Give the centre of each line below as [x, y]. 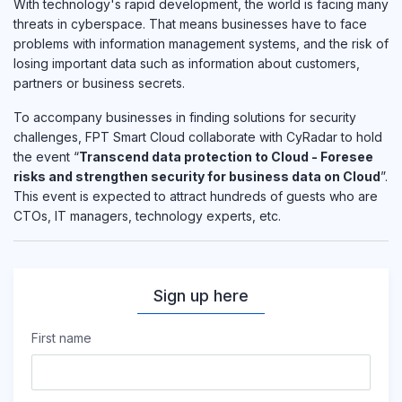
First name [61, 337]
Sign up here [201, 295]
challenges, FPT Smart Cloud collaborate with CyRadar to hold [198, 136]
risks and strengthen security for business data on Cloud [197, 176]
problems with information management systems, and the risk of [201, 43]
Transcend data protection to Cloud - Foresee [226, 156]
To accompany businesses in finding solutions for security [185, 117]
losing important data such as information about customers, [187, 63]
